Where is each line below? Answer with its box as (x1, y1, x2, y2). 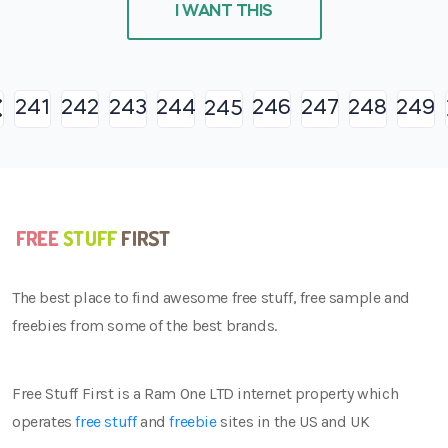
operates (12, 411, 76, 431)
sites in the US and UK (216, 411, 370, 431)
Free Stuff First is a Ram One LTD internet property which (12, 383, 399, 403)
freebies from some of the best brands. (12, 315, 277, 335)
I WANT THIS (175, 3, 273, 21)
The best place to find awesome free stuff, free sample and (12, 287, 410, 307)
